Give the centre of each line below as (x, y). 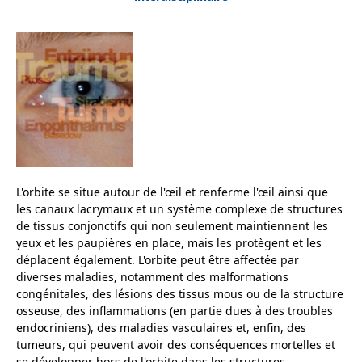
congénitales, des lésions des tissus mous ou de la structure (180, 294)
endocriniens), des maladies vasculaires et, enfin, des (161, 328)
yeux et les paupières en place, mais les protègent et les (169, 243)
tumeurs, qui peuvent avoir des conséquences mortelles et (176, 345)
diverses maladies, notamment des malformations (152, 277)
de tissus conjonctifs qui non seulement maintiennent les (172, 226)
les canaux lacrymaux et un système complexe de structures (179, 209)
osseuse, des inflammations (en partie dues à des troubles (175, 311)
